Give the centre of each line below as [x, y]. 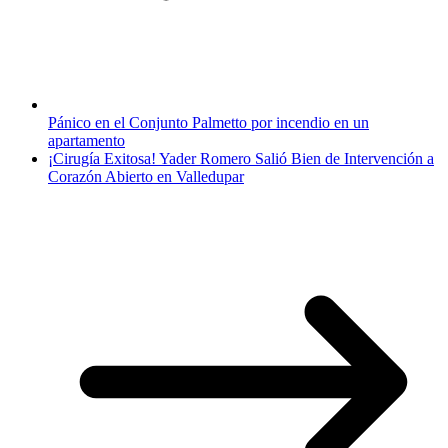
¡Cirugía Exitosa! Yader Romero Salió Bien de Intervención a [241, 159]
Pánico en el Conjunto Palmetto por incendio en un [208, 123]
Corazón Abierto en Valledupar [146, 177]
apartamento [86, 141]
